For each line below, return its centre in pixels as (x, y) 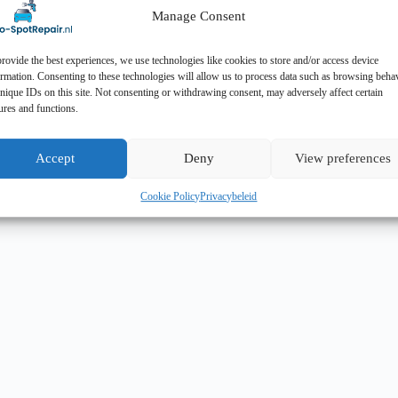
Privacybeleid (229, 196)
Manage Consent (199, 16)
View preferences (342, 159)
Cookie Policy (171, 196)
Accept (55, 159)
